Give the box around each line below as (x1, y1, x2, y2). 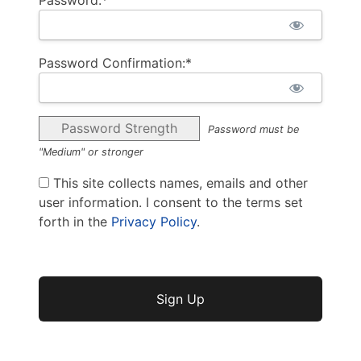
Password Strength (61, 119, 177, 136)
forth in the (39, 213, 111, 230)
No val (38, 276, 77, 293)
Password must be (208, 122, 299, 135)
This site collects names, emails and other (49, 174, 308, 191)
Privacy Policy (111, 213, 197, 230)
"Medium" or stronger (39, 145, 143, 158)
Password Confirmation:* (39, 54, 192, 71)
